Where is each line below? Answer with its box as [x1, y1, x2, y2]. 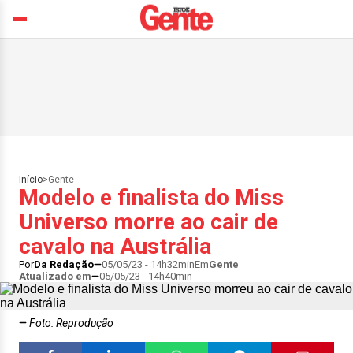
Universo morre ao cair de [19, 209, 278, 235]
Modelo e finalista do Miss [19, 184, 284, 210]
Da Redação [34, 258, 94, 270]
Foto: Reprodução [27, 317, 113, 329]
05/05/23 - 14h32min [102, 258, 195, 270]
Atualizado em [19, 270, 91, 282]
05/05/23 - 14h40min [99, 270, 192, 282]
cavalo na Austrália [19, 233, 211, 259]
